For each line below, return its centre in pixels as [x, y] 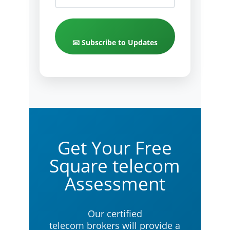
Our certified [115, 214]
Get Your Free [115, 148]
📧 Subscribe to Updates [115, 43]
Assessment [115, 184]
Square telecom [115, 166]
